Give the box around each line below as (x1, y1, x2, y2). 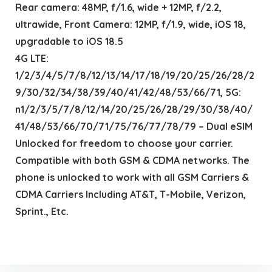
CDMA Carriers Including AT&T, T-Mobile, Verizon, (15, 188, 246, 200)
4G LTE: (15, 52, 49, 64)
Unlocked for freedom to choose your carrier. (15, 137, 233, 149)
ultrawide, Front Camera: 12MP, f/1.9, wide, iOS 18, (15, 18, 246, 30)
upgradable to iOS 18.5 (15, 35, 123, 47)
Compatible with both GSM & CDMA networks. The (15, 154, 250, 166)
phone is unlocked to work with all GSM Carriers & (15, 171, 249, 183)
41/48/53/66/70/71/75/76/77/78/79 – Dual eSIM (15, 120, 253, 132)
